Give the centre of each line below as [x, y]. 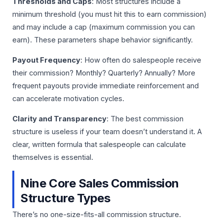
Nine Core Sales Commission [100, 184]
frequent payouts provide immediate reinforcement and [106, 86]
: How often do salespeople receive [141, 60]
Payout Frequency [46, 60]
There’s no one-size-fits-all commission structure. [97, 215]
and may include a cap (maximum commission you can [104, 27]
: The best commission [145, 119]
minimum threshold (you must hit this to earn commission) [110, 15]
